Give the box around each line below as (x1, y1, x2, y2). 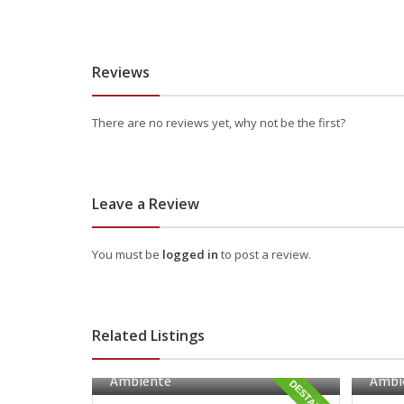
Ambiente (110, 372, 171, 390)
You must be (92, 246, 162, 262)
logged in (162, 246, 221, 262)
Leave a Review (92, 194, 199, 214)
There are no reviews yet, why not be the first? (92, 115, 345, 131)
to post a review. (221, 246, 311, 262)
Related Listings (92, 326, 205, 345)
